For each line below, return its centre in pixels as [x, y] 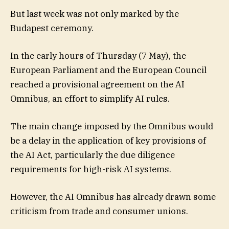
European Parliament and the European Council [108, 70]
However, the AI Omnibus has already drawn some [113, 197]
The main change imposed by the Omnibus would [112, 127]
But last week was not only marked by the [95, 14]
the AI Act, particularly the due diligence [93, 155]
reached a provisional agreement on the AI [97, 85]
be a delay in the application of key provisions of [108, 141]
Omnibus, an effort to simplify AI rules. [90, 99]
